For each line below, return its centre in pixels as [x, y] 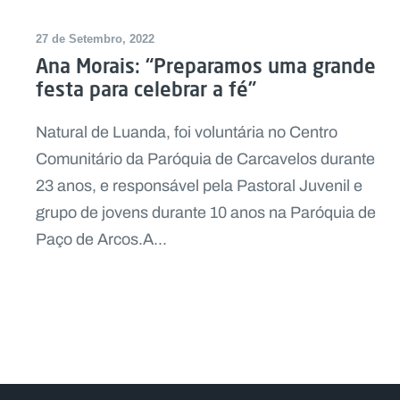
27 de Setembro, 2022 [95, 39]
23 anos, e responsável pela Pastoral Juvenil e [199, 186]
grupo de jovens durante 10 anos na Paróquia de [206, 213]
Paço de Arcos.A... [101, 240]
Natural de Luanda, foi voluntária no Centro [187, 133]
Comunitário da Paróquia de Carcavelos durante [205, 159]
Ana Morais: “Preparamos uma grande [206, 66]
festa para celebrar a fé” [146, 89]
